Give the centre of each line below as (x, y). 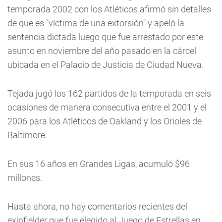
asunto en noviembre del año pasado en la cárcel (102, 51)
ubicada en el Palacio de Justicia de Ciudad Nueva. (106, 65)
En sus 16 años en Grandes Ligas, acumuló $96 (99, 164)
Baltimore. (27, 135)
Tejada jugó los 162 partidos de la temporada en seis (109, 93)
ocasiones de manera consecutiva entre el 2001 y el (107, 107)
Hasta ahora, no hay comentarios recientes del (97, 206)
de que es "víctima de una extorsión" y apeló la (96, 23)
